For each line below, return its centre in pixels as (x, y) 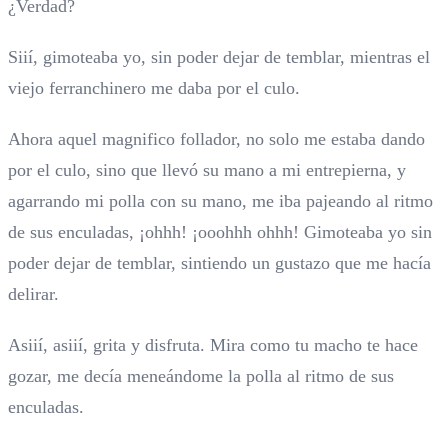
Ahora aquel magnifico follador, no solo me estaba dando (216, 139)
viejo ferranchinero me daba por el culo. (154, 88)
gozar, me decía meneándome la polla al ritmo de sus (201, 376)
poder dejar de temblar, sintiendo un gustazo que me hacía (219, 263)
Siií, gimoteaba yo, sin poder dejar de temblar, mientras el (219, 57)
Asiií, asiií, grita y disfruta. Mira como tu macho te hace (213, 345)
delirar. (33, 294)
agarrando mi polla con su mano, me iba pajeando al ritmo (220, 201)
